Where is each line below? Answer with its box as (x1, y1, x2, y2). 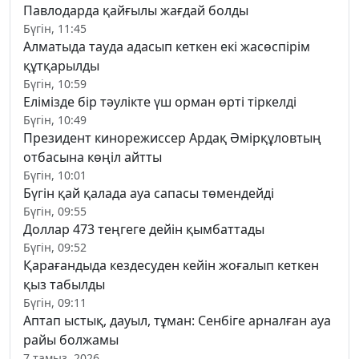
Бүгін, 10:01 (23, 167, 87, 184)
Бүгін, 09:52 (23, 240, 87, 256)
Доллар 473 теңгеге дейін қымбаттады (23, 220, 264, 239)
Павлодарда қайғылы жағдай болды (23, 2, 248, 20)
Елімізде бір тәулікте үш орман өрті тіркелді (23, 93, 296, 111)
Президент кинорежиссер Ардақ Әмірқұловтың (23, 129, 321, 147)
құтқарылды (23, 57, 99, 75)
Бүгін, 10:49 (23, 112, 87, 128)
